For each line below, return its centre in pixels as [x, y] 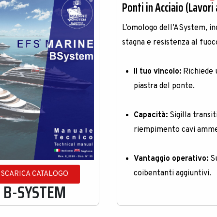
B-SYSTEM [34, 192]
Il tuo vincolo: [158, 72]
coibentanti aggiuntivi [172, 173]
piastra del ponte [163, 86]
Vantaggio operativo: [171, 159]
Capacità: [151, 115]
